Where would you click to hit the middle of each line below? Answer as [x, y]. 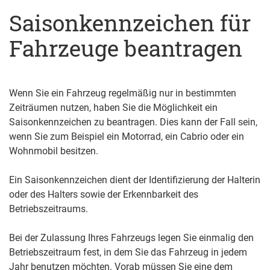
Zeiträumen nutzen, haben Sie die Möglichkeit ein [113, 108]
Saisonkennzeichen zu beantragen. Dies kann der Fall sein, [133, 122]
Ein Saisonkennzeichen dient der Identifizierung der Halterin [135, 180]
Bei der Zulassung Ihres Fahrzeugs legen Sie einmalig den [131, 238]
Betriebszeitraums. [49, 209]
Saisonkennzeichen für [130, 23]
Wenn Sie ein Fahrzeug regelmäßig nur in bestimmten [123, 93]
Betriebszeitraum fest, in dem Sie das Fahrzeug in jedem [128, 253]
